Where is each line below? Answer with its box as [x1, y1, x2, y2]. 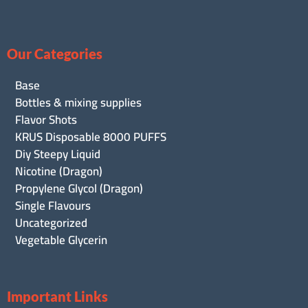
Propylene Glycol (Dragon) [15, 177, 143, 200]
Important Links [7, 288, 108, 305]
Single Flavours [15, 195, 91, 217]
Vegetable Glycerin [15, 229, 107, 252]
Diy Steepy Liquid [15, 143, 100, 166]
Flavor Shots [15, 109, 77, 131]
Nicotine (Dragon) [15, 160, 102, 183]
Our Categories [7, 45, 102, 63]
